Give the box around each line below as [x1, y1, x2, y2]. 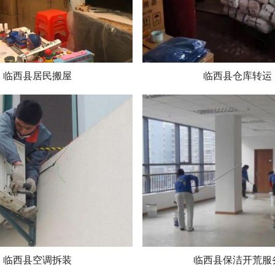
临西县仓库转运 [203, 70, 272, 81]
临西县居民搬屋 [3, 70, 72, 81]
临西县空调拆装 [3, 254, 72, 265]
